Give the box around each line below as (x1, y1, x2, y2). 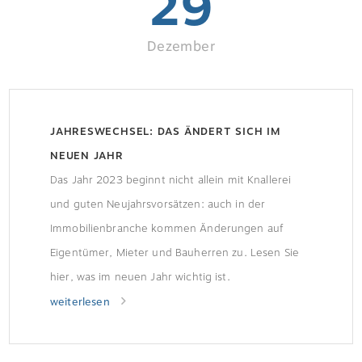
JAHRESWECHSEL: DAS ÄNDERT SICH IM (50, 123, 280, 140)
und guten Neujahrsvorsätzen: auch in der (50, 196, 266, 213)
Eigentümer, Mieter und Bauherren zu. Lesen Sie (50, 244, 299, 261)
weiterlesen (50, 293, 113, 310)
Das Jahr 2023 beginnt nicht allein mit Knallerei (50, 171, 292, 188)
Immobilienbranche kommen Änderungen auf (50, 220, 284, 237)
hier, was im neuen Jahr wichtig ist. (50, 268, 230, 285)
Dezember (147, 36, 215, 57)
